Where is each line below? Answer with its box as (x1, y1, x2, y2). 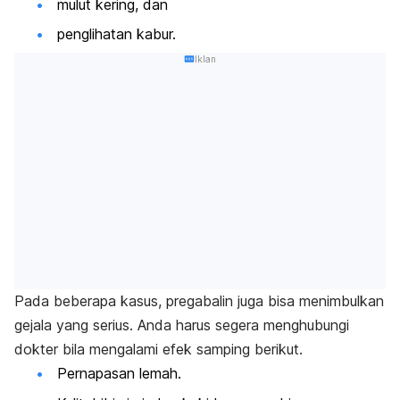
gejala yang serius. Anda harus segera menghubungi (14, 316, 349, 335)
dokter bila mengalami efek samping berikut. (14, 340, 303, 359)
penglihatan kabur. (57, 25, 176, 44)
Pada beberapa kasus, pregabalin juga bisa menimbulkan (14, 292, 384, 311)
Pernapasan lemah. (57, 364, 181, 383)
